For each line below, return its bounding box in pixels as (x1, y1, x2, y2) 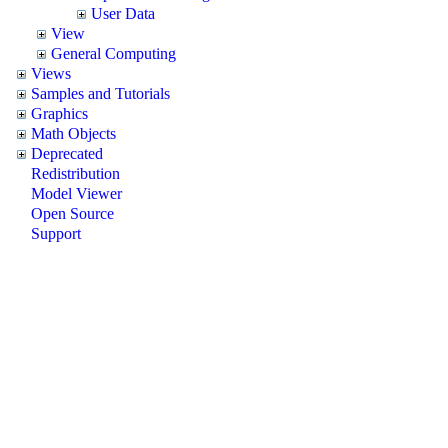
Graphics (31, 104, 88, 122)
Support (31, 224, 81, 242)
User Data (91, 4, 155, 22)
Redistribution (31, 164, 120, 182)
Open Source (31, 204, 114, 222)
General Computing (51, 44, 176, 62)
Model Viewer (31, 184, 122, 202)
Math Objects (31, 124, 116, 142)
